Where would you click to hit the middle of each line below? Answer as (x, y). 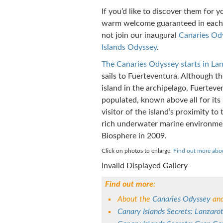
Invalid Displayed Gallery (144, 166)
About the (135, 199)
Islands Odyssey (129, 47)
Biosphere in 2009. (134, 136)
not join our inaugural (140, 35)
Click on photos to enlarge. (137, 151)
